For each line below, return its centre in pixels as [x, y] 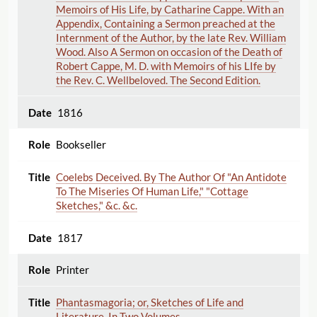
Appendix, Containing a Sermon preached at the [165, 24]
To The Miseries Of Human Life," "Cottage [152, 191]
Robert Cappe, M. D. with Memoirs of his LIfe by [166, 66]
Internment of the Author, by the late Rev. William [171, 38]
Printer [72, 270]
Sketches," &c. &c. [96, 206]
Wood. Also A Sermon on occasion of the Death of [169, 52]
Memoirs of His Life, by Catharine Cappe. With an [169, 10]
